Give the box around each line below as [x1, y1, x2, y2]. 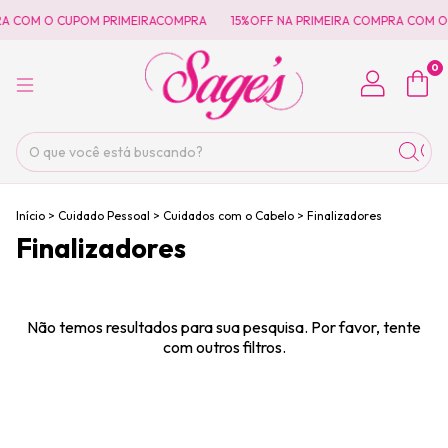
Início [16, 208, 45, 223]
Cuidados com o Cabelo [163, 208, 294, 223]
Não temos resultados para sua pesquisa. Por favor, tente [27, 317, 421, 337]
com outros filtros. [162, 337, 286, 357]
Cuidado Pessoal [58, 208, 150, 223]
